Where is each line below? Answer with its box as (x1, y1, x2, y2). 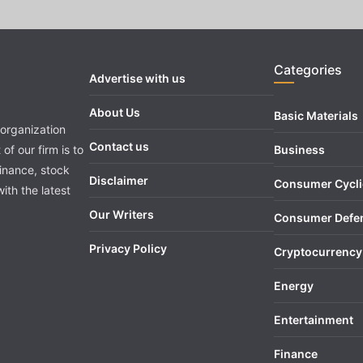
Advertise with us (89, 71, 186, 85)
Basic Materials (274, 109, 358, 122)
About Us (89, 105, 140, 119)
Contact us (89, 139, 149, 153)
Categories (274, 62, 342, 78)
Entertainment (274, 313, 353, 327)
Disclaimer (89, 173, 148, 187)
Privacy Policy (89, 241, 167, 255)
